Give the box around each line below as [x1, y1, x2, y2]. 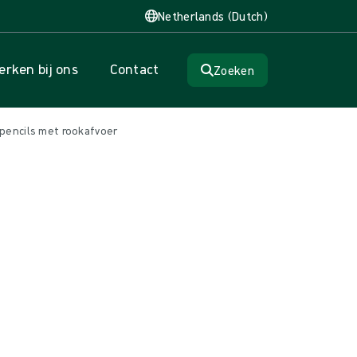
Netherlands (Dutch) [157, 8, 268, 24]
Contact [109, 60, 159, 78]
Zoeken [214, 62, 254, 78]
